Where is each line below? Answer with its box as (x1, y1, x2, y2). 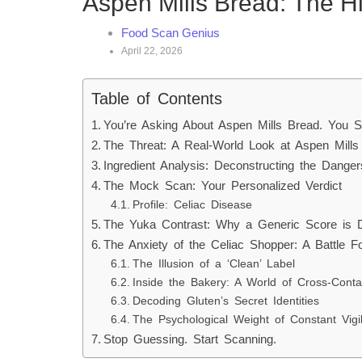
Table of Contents (91, 90, 222, 108)
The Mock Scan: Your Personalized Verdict (103, 179, 343, 192)
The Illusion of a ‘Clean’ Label (132, 258, 295, 270)
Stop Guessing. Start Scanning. (103, 332, 277, 346)
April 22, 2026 (121, 45, 183, 57)
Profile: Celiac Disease (132, 199, 252, 211)
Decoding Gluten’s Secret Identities (132, 295, 319, 307)
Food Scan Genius (121, 26, 220, 40)
